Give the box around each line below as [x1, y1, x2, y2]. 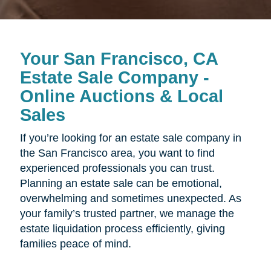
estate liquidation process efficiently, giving [19, 223, 225, 235]
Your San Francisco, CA [19, 49, 218, 69]
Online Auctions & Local [19, 87, 223, 106]
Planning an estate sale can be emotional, [19, 177, 222, 190]
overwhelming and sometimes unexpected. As [19, 192, 241, 205]
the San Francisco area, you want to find [19, 147, 215, 160]
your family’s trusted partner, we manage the [19, 207, 234, 220]
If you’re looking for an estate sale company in [19, 132, 241, 145]
